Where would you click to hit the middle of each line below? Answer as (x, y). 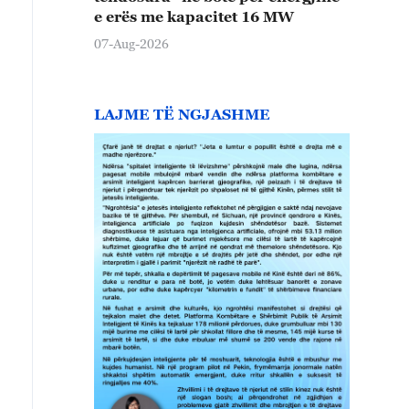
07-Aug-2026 (131, 43)
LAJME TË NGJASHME (182, 114)
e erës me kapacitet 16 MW (194, 16)
